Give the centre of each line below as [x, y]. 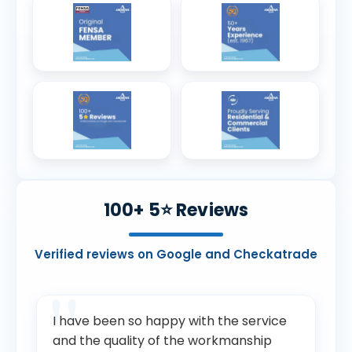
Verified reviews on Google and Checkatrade [176, 255]
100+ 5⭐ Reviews [176, 211]
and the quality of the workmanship [162, 341]
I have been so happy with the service [170, 321]
